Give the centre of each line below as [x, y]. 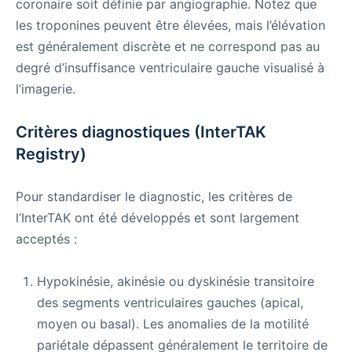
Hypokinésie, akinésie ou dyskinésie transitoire [176, 282]
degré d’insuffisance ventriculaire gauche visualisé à [170, 68]
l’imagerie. [46, 89]
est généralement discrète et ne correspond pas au [168, 47]
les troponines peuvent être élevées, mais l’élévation [170, 26]
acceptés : [46, 239]
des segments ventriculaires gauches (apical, [170, 303]
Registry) [51, 154]
